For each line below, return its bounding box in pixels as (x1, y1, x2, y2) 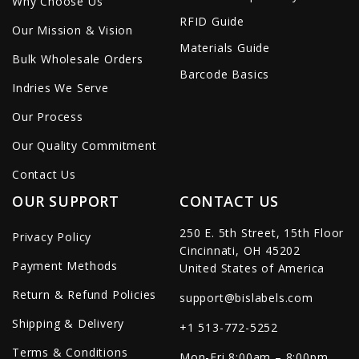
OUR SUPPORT (12, 191, 119, 211)
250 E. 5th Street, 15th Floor (179, 224, 345, 240)
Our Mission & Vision (12, 22, 133, 38)
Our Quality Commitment (12, 137, 157, 153)
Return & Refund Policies (12, 286, 157, 302)
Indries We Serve (12, 79, 109, 95)
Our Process (12, 108, 83, 124)
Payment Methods (12, 257, 118, 273)
